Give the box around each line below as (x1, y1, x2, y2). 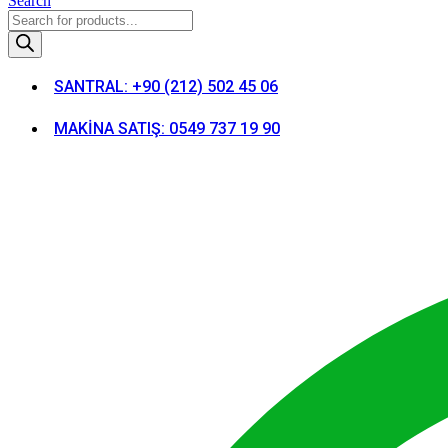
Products (7, 8, 62, 26)
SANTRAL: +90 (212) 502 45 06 (54, 76, 278, 96)
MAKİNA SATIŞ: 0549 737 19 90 (54, 118, 280, 138)
